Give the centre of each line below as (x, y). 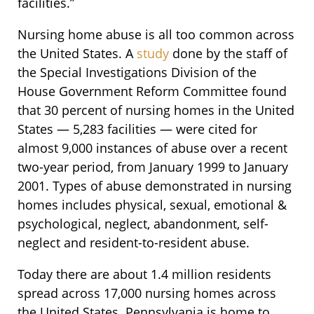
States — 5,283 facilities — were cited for (137, 129)
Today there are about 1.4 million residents (144, 274)
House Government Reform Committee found (152, 91)
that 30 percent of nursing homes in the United (156, 110)
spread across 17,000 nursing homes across (147, 293)
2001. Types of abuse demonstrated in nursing (155, 186)
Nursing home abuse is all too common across (156, 35)
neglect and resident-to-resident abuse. (134, 243)
